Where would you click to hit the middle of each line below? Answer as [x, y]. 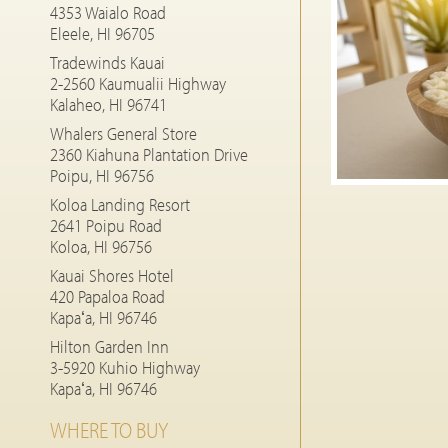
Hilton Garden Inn [109, 346]
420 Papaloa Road [107, 296]
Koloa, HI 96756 [101, 246]
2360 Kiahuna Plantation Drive [149, 154]
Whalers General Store [123, 133]
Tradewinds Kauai [107, 62]
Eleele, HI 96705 [102, 33]
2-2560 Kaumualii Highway [138, 83]
